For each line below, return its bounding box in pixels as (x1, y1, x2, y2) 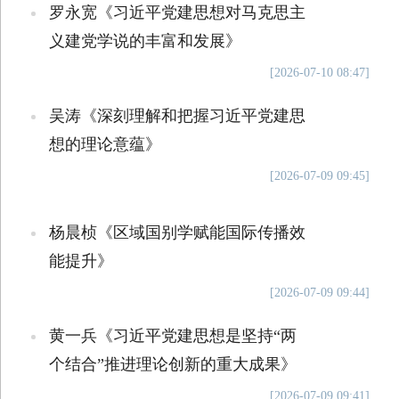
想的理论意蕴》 (48, 135, 161, 153)
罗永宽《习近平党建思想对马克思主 (48, 4, 305, 21)
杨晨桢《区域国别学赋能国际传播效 (48, 224, 305, 241)
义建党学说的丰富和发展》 (48, 32, 241, 50)
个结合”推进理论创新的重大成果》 (48, 355, 297, 373)
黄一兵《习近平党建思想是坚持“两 (48, 327, 297, 345)
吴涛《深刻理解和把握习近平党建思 (48, 107, 305, 125)
